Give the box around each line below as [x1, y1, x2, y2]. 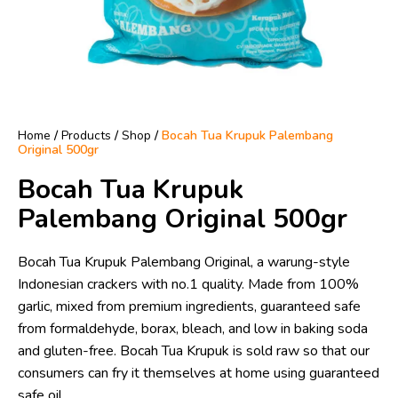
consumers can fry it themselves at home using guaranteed [18, 363, 379, 383]
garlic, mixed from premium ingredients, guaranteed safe [18, 297, 361, 316]
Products [61, 127, 111, 144]
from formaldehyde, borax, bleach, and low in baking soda [18, 319, 368, 338]
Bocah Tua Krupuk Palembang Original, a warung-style [18, 252, 350, 272]
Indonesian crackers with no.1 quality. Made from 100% [18, 275, 359, 294]
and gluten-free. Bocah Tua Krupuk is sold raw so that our [18, 341, 370, 361]
